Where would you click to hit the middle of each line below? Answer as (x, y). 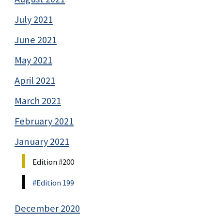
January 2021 (42, 142)
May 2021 (33, 60)
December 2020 (47, 209)
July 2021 (34, 20)
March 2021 (38, 101)
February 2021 (44, 121)
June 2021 (36, 40)
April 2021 (35, 81)
